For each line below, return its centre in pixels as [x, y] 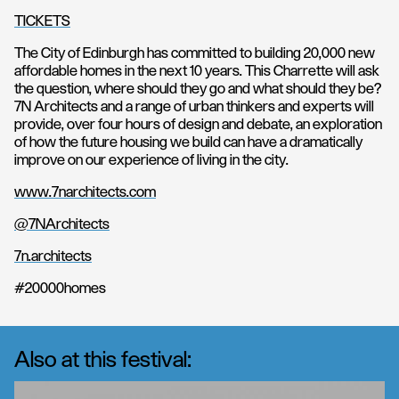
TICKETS [42, 22]
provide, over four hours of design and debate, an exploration [198, 125]
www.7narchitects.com [85, 193]
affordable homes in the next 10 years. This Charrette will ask [197, 72]
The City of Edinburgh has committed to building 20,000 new [195, 54]
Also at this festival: [103, 361]
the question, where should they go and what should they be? [198, 90]
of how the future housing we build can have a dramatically [188, 143]
